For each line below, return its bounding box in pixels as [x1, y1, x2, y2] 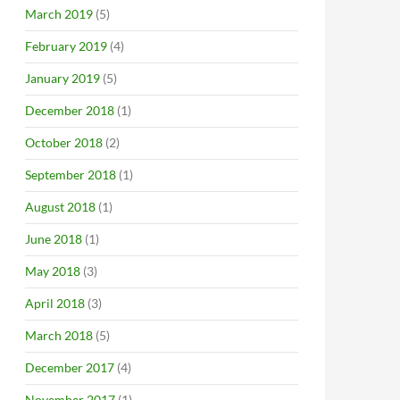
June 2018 [25, 231, 82, 246]
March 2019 [25, 6, 93, 21]
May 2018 [25, 263, 80, 279]
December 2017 [25, 360, 114, 375]
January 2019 [25, 71, 100, 86]
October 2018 [25, 135, 103, 150]
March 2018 [25, 328, 93, 343]
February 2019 [25, 38, 107, 54]
